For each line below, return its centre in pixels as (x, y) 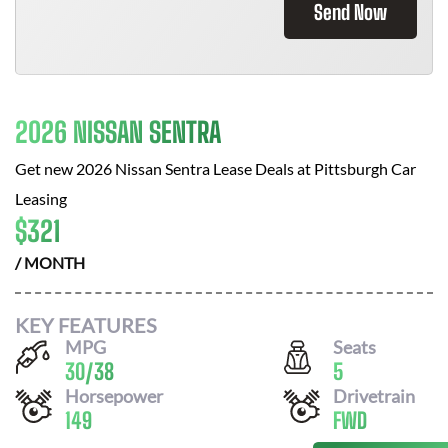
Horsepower (114, 395)
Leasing (41, 198)
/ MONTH (50, 262)
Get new (45, 168)
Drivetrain (374, 395)
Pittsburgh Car (365, 168)
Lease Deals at (262, 168)
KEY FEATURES (86, 324)
